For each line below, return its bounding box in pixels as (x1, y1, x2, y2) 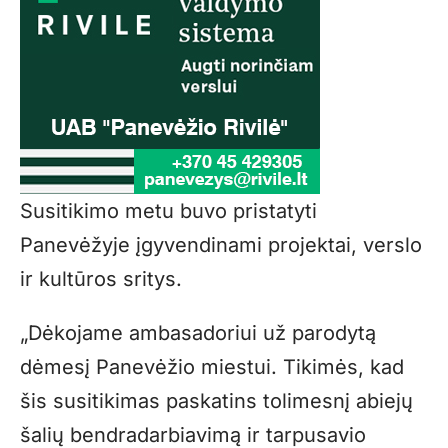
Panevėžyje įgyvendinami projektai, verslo (20, 232, 422, 257)
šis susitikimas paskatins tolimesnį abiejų (20, 388, 413, 413)
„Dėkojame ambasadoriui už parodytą (20, 320, 376, 345)
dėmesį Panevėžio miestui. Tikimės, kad (20, 354, 404, 379)
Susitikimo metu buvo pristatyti (20, 198, 317, 223)
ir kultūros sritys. (20, 266, 182, 291)
